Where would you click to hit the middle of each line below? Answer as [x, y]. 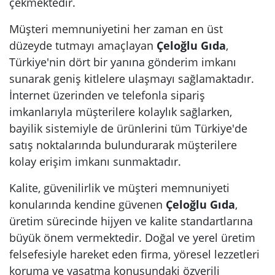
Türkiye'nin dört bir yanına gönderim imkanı [123, 62]
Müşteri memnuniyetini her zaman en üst [116, 29]
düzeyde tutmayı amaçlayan [83, 45]
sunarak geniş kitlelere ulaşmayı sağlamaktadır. [132, 79]
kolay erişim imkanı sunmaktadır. [95, 161]
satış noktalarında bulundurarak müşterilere [123, 145]
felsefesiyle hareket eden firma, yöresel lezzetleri [134, 254]
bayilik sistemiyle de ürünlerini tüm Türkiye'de [128, 128]
